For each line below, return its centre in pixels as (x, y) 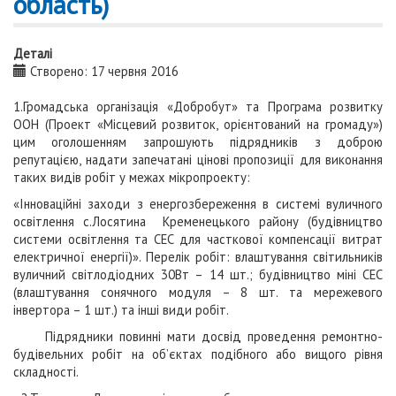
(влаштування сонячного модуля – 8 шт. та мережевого (198, 292)
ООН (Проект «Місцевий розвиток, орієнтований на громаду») (198, 124)
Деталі (33, 53)
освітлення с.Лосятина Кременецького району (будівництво (198, 221)
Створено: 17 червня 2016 (103, 71)
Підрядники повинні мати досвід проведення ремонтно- (198, 336)
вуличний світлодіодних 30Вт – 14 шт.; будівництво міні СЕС (198, 274)
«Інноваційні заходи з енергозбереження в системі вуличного (198, 204)
